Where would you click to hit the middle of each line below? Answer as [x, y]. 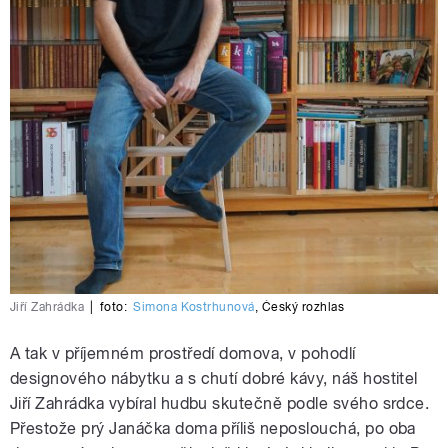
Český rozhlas [302, 307]
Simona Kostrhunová [194, 307]
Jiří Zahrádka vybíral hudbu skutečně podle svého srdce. [220, 404]
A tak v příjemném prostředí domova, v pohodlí [183, 354]
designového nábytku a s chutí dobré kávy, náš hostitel [214, 379]
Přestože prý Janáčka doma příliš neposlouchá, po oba [213, 429]
